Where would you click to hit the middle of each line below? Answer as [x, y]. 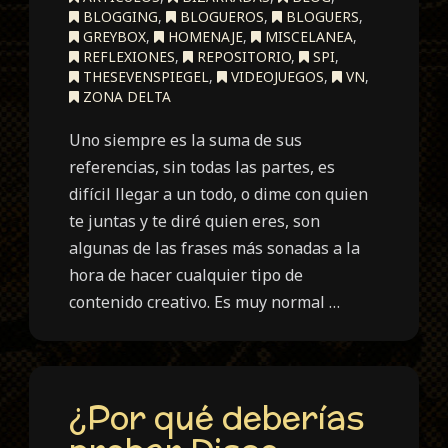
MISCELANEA [307, 36]
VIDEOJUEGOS [276, 76]
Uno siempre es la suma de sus [186, 139]
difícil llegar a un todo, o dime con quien [219, 193]
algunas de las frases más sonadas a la [215, 247]
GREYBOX [113, 36]
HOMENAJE [204, 36]
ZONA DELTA [125, 96]
